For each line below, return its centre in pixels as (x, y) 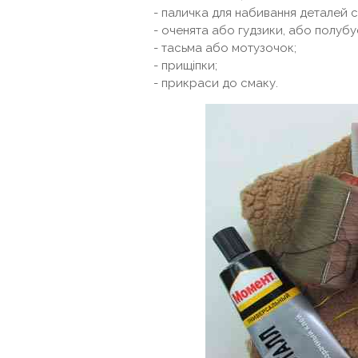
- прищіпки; (185, 66)
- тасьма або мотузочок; (225, 48)
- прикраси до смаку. (216, 83)
